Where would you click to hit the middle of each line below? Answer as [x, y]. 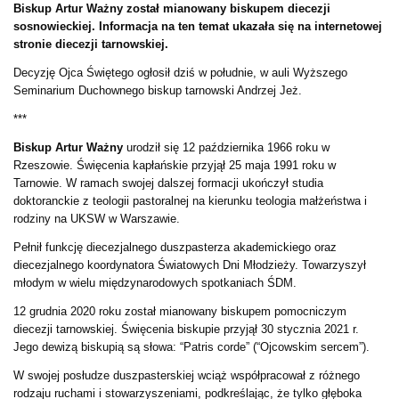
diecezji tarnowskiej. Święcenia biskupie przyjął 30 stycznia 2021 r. [186, 329]
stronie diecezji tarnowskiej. [91, 44]
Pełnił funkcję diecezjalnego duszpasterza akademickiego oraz [175, 247]
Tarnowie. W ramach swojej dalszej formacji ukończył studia [168, 183]
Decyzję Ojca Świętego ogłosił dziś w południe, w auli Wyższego [180, 72]
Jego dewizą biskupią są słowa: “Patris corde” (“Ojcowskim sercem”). [191, 346]
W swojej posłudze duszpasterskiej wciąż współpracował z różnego [187, 375]
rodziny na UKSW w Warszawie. [97, 218]
